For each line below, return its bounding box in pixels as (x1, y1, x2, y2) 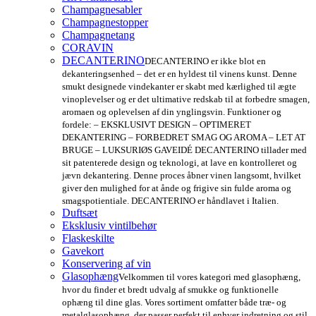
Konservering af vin (62, 257, 151, 270)
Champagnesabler (62, 4, 142, 16)
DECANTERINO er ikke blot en (145, 56, 266, 67)
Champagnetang (62, 29, 135, 42)
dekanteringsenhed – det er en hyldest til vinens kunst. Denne (62, 68, 297, 80)
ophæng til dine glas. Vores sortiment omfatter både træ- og (62, 297, 286, 308)
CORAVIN (62, 42, 114, 54)
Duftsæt (62, 207, 97, 219)
